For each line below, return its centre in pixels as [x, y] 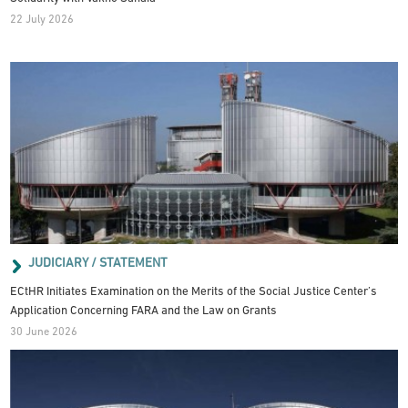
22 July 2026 [42, 20]
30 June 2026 [44, 333]
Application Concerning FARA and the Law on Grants [144, 311]
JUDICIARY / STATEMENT [97, 263]
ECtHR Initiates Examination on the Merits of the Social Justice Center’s [194, 291]
